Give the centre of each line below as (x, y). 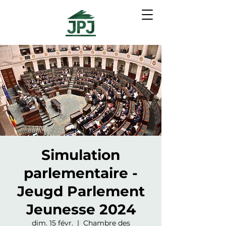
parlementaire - (81, 173)
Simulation (81, 155)
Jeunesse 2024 (81, 209)
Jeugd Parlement (81, 191)
